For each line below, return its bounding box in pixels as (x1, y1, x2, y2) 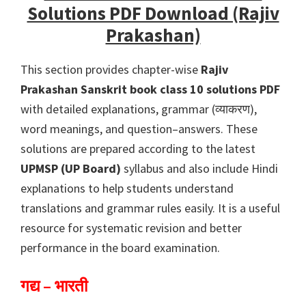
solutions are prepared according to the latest (20, 141, 255, 157)
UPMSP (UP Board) (20, 161, 121, 177)
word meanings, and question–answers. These (20, 121, 258, 137)
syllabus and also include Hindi (121, 161, 278, 177)
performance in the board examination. (20, 240, 220, 256)
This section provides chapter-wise (20, 61, 201, 78)
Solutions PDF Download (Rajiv (27, 1, 279, 25)
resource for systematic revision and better (20, 220, 242, 236)
